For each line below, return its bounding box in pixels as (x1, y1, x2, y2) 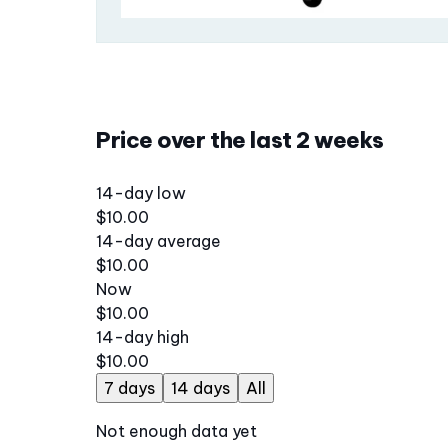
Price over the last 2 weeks (96, 126, 384, 155)
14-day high (96, 327, 189, 348)
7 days (104, 378, 155, 399)
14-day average (96, 231, 221, 252)
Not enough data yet (96, 421, 257, 442)
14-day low (96, 183, 186, 204)
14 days (171, 378, 230, 399)
